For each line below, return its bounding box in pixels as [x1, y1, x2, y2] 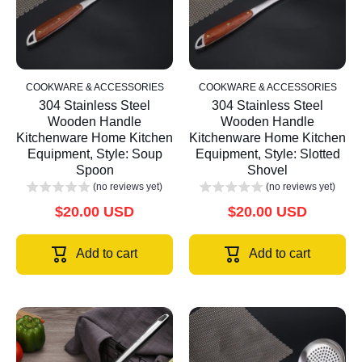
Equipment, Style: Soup [27, 147, 162, 162]
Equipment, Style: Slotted [195, 147, 340, 162]
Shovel [247, 163, 288, 178]
